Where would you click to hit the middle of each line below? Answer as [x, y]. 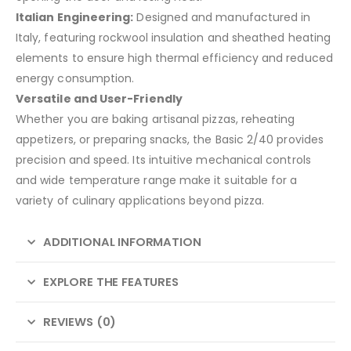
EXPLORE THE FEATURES [110, 282]
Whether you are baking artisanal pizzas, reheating [156, 119]
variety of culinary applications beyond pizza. [140, 201]
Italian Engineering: [75, 18]
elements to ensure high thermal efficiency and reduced [174, 58]
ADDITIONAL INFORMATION [122, 242]
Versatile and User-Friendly [99, 99]
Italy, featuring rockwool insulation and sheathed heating [173, 38]
